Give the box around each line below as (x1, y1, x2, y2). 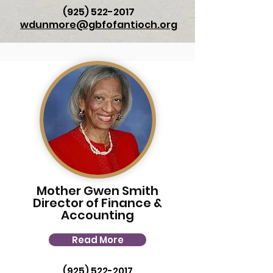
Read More (71, 233, 124, 246)
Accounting (61, 207, 134, 224)
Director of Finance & (33, 194, 162, 211)
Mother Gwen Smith (37, 182, 158, 199)
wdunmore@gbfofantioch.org (20, 18, 177, 32)
